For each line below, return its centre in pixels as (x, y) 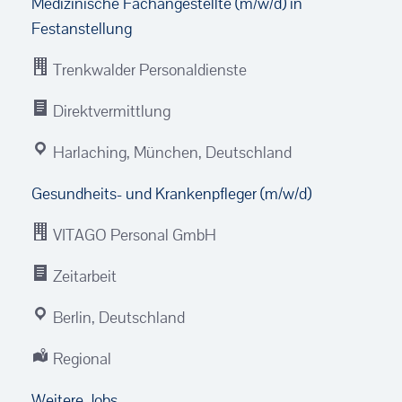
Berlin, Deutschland (117, 317)
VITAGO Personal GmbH (133, 235)
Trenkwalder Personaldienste (148, 70)
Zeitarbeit (83, 276)
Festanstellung (82, 28)
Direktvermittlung (110, 111)
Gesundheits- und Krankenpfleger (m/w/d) (171, 193)
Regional (80, 358)
